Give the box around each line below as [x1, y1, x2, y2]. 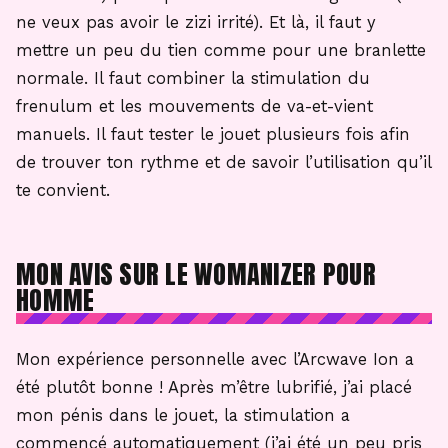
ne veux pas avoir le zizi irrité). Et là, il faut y [16, 13, 376, 33]
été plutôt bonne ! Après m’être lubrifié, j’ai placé [16, 378, 412, 398]
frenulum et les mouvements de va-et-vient [16, 97, 373, 117]
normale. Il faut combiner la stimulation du [16, 69, 370, 89]
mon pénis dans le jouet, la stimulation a [16, 406, 350, 426]
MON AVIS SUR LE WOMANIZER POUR [16, 254, 376, 295]
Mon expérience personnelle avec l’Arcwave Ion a [16, 350, 414, 370]
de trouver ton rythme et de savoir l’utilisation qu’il [16, 153, 431, 173]
